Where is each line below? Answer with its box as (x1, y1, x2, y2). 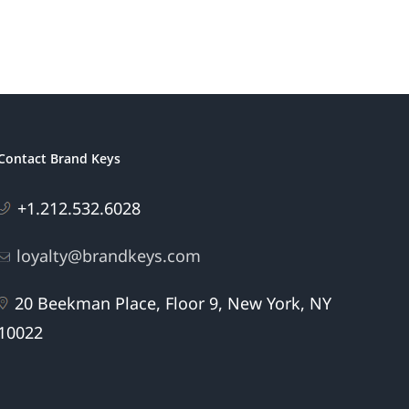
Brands (223, 17, 307, 53)
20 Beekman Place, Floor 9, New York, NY (15, 292, 332, 315)
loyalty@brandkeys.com (16, 245, 202, 267)
